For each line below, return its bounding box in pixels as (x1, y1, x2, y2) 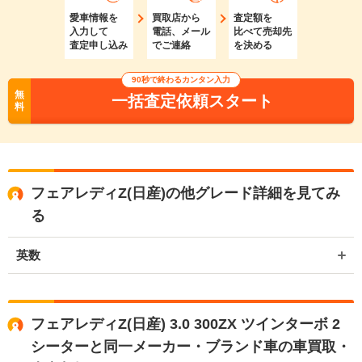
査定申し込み (69, 39, 128, 51)
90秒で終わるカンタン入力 (132, 74, 230, 84)
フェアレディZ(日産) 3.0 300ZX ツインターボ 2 (31, 315, 340, 332)
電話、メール (151, 25, 210, 37)
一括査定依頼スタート (112, 91, 273, 110)
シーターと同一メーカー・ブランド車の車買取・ (31, 338, 351, 355)
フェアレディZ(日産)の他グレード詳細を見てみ (31, 184, 340, 201)
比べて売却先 (234, 25, 292, 37)
